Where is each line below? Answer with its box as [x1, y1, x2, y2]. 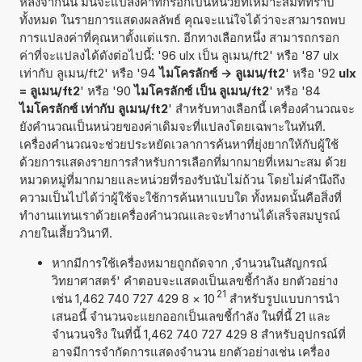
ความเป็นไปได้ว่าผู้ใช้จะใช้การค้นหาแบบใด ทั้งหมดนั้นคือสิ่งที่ [19, 189, 342, 205]
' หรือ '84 [268, 82, 321, 99]
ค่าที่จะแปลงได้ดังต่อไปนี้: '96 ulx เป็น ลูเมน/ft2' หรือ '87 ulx [19, 47, 339, 63]
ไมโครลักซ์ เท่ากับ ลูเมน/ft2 [19, 100, 168, 116]
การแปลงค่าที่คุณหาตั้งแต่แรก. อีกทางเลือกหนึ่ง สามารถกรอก [19, 29, 339, 45]
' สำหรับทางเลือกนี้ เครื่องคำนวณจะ [167, 100, 355, 116]
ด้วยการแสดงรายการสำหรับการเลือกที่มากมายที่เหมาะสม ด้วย [19, 154, 347, 170]
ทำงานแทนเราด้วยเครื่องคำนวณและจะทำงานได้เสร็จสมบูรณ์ [19, 207, 340, 223]
